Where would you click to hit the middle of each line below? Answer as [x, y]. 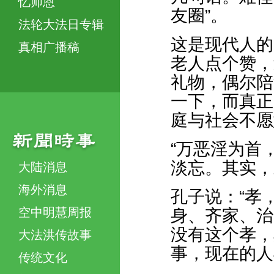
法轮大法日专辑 [61, 24]
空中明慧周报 [55, 212]
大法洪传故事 [55, 235]
